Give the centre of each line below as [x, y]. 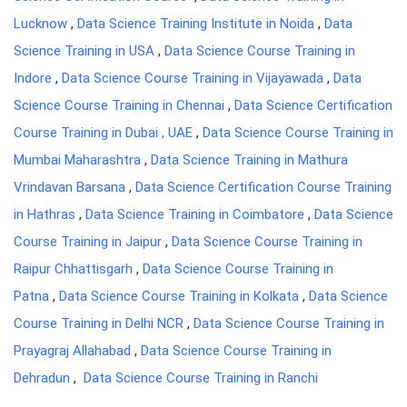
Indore [33, 78]
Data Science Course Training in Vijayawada [193, 78]
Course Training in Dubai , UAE [103, 133]
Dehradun [42, 378]
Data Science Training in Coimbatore [195, 214]
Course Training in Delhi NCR [99, 323]
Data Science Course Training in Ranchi [199, 378]
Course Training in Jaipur [88, 242]
